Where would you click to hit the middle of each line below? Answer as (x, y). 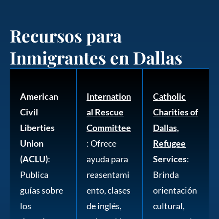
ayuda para (107, 159)
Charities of (175, 112)
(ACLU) (34, 159)
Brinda (166, 175)
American (39, 97)
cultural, (169, 206)
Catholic (169, 97)
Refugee (169, 143)
